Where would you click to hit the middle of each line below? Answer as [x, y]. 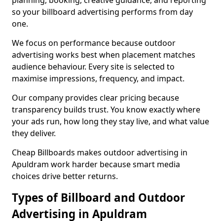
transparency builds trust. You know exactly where [106, 110]
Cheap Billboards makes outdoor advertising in [100, 152]
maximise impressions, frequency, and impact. [98, 78]
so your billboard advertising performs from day [102, 12]
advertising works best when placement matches [104, 55]
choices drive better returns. [65, 176]
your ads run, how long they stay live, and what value [110, 121]
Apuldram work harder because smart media [96, 164]
